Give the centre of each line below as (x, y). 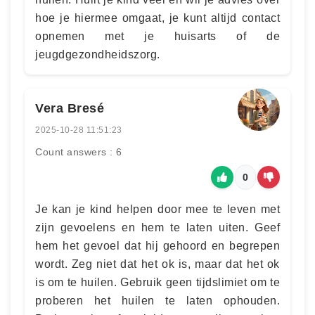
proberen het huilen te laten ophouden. (157, 300)
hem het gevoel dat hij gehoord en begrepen (157, 245)
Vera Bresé (70, 108)
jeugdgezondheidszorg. (98, 54)
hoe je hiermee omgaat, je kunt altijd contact (157, 18)
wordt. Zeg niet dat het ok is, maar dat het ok (157, 264)
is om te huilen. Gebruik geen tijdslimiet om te (157, 282)
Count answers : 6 (79, 152)
